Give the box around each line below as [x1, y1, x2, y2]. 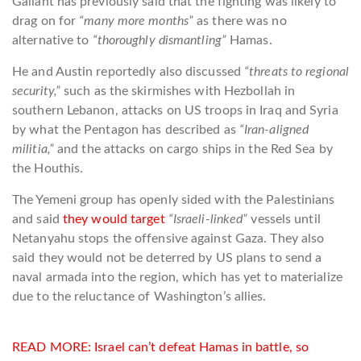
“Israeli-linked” [168, 212, 248, 226]
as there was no [193, 14, 287, 27]
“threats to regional [244, 64, 349, 78]
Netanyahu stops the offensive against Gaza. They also [12, 231, 325, 245]
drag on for [12, 14, 80, 27]
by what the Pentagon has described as [12, 122, 239, 136]
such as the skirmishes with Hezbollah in [60, 84, 296, 98]
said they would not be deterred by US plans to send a [12, 251, 322, 264]
